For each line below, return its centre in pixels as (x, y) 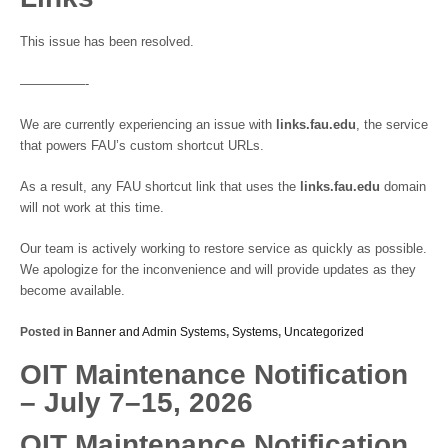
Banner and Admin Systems (151, 332)
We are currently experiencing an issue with (148, 124)
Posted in (48, 332)
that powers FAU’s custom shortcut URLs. (142, 145)
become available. (72, 291)
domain (403, 186)
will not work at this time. (92, 207)
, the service (392, 124)
